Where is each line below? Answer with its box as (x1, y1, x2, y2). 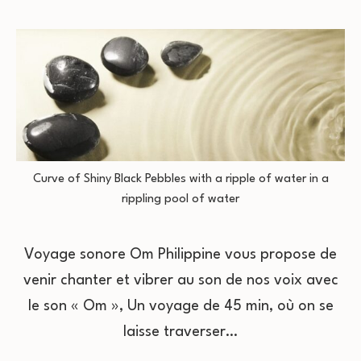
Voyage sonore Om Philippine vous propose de (24, 247, 337, 262)
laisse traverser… (123, 324, 238, 339)
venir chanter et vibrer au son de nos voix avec (23, 272, 338, 288)
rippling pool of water (122, 193, 239, 205)
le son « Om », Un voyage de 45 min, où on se (27, 298, 334, 313)
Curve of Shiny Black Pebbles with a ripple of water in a (32, 172, 329, 185)
